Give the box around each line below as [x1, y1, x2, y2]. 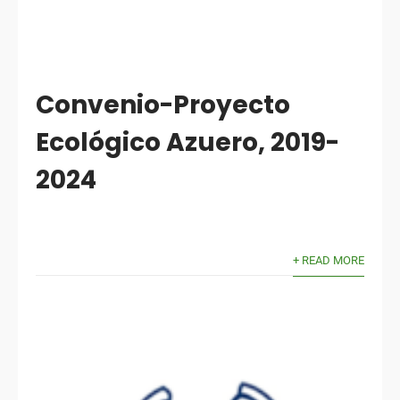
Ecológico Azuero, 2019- [36, 125, 340, 161]
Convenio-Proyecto [36, 87, 291, 123]
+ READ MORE [292, 254, 364, 268]
